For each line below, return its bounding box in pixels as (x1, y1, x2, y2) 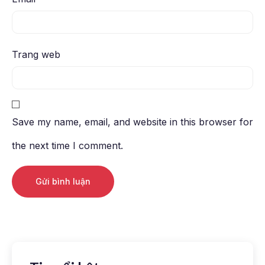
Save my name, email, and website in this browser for (12, 115, 253, 128)
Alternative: (12, 212, 63, 224)
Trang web (12, 48, 60, 60)
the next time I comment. (12, 139, 123, 151)
